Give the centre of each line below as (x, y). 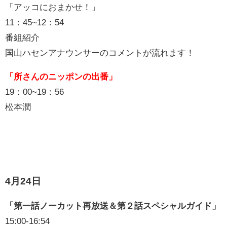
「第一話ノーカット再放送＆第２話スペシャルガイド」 (113, 205)
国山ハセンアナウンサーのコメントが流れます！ (100, 52)
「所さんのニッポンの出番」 (61, 76)
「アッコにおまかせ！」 (52, 7)
